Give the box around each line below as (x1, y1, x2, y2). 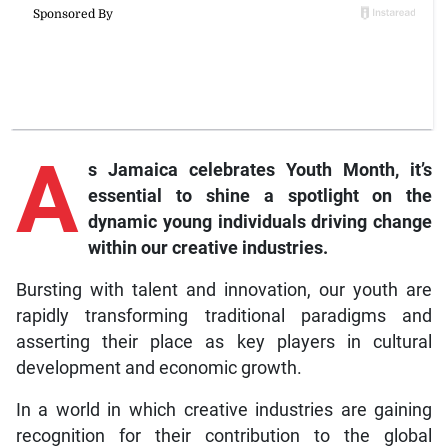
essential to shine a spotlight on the (87, 186, 433, 207)
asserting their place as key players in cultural (15, 332, 433, 353)
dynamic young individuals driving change (87, 212, 433, 233)
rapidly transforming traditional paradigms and (15, 306, 433, 327)
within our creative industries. (87, 238, 328, 259)
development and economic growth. (15, 358, 302, 379)
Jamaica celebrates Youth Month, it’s (108, 160, 433, 181)
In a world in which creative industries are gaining (15, 400, 433, 421)
